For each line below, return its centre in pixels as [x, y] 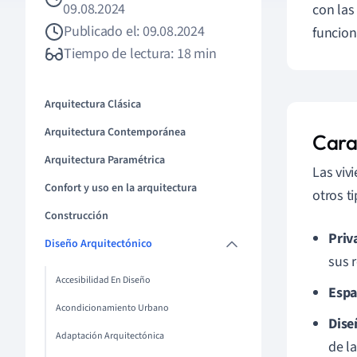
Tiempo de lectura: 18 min [140, 54]
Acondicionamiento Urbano [112, 308]
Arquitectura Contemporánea [115, 132]
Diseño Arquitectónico [98, 244]
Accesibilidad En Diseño [103, 280]
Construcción [76, 216]
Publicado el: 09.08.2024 [134, 31]
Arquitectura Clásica [93, 104]
